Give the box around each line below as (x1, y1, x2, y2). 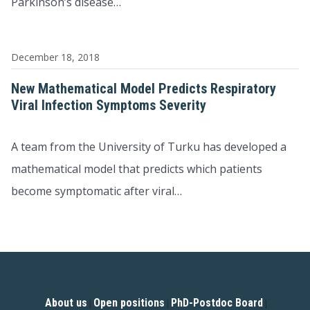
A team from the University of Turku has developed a (11, 139, 286, 154)
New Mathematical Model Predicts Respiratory (11, 80, 276, 97)
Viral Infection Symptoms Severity (11, 97, 206, 113)
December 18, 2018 (11, 51, 100, 64)
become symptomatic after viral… (11, 183, 182, 199)
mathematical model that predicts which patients (11, 161, 262, 176)
